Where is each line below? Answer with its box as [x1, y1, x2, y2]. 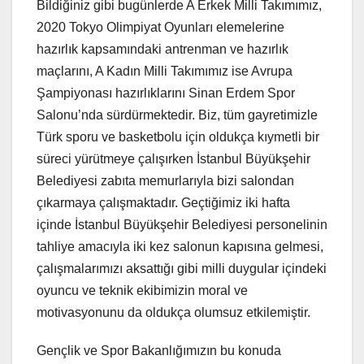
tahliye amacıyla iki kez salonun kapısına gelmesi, [37, 239, 323, 253]
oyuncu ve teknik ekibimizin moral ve [37, 283, 248, 297]
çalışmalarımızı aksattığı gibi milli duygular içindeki [37, 261, 327, 275]
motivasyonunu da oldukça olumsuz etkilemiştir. [37, 305, 310, 319]
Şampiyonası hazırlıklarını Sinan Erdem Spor [37, 85, 295, 100]
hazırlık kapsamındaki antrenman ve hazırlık [37, 41, 288, 56]
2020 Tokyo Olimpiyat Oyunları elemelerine [37, 19, 284, 34]
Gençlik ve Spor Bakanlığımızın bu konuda [37, 343, 281, 357]
